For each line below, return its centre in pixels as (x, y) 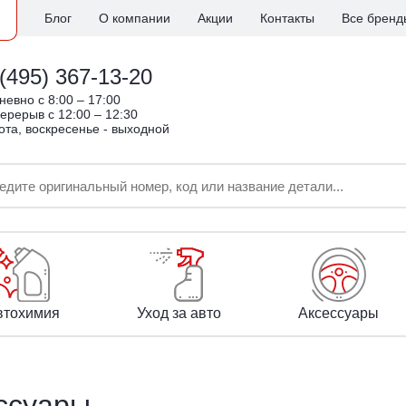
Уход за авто (179, 313)
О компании (135, 18)
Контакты (287, 18)
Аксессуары (339, 313)
